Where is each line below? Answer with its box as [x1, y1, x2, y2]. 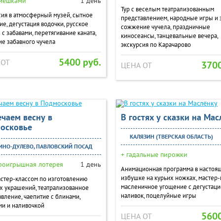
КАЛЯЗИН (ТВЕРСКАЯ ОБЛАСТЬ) [128, 133, 214, 140]
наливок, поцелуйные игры [121, 191, 197, 200]
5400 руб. [59, 56, 102, 69]
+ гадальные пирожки [121, 150, 188, 159]
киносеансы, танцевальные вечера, [121, 32, 219, 40]
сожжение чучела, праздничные [121, 23, 211, 31]
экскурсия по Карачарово [121, 40, 191, 49]
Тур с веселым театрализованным [121, 5, 215, 13]
